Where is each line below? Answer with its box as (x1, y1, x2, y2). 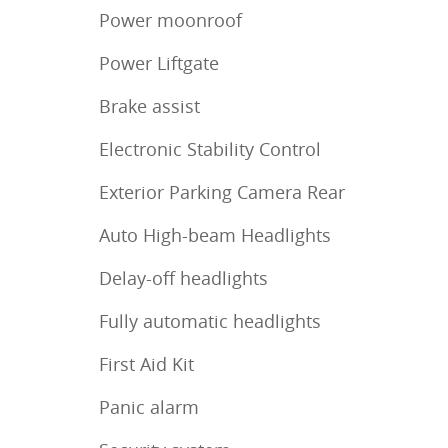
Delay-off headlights (99, 266, 268, 291)
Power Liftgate (99, 51, 219, 76)
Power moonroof (99, 8, 242, 33)
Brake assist (99, 94, 200, 119)
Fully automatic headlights (99, 309, 321, 334)
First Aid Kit (99, 352, 194, 377)
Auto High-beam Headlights (99, 223, 331, 248)
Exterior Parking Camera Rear (99, 180, 345, 205)
